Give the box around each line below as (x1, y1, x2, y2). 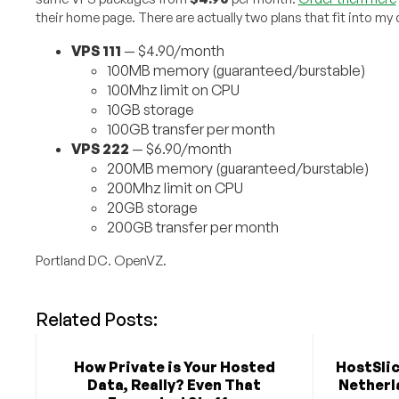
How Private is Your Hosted (73, 358, 275, 377)
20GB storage (106, 199, 198, 217)
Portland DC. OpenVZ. (35, 252, 167, 270)
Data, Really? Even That (87, 376, 262, 395)
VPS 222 (70, 140, 129, 159)
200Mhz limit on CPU (106, 179, 243, 198)
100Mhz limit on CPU (106, 81, 240, 100)
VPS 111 (70, 42, 121, 61)
